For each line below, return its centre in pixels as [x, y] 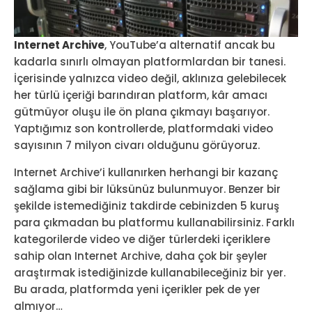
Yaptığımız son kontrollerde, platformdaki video [143, 129]
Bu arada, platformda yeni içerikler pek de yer [137, 290]
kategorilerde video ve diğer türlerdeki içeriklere [142, 240]
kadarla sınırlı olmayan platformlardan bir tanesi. [150, 62]
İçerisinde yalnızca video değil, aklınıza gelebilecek [150, 79]
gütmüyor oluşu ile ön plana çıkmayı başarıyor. [142, 112]
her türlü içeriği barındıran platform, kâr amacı [141, 95]
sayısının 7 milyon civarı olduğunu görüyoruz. [137, 146]
